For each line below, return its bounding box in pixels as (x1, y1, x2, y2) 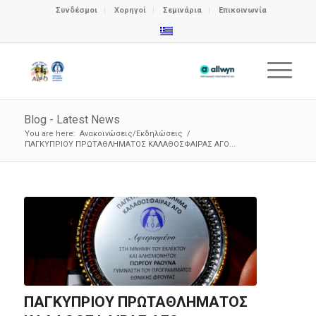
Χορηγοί (114, 6, 147, 15)
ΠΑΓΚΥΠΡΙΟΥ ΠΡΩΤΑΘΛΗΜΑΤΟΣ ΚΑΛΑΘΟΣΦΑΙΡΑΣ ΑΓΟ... (24, 140, 236, 149)
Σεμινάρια (163, 6, 202, 15)
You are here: (24, 129, 75, 138)
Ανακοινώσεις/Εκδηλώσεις (79, 129, 183, 138)
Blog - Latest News (23, 113, 120, 126)
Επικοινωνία (219, 6, 267, 15)
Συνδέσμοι (56, 6, 98, 15)
